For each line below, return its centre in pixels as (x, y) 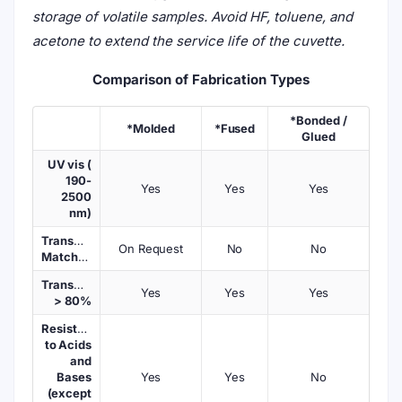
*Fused (235, 128)
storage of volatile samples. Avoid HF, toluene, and (192, 17)
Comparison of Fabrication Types (201, 79)
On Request (151, 249)
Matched (83, 257)
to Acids (68, 345)
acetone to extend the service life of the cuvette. (188, 41)
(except (69, 393)
